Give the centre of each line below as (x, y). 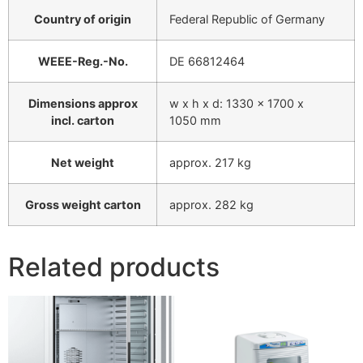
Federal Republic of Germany (247, 19)
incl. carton (83, 120)
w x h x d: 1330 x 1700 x (237, 103)
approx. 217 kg (210, 162)
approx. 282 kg (211, 204)
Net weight (83, 162)
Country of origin (83, 19)
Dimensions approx (83, 103)
